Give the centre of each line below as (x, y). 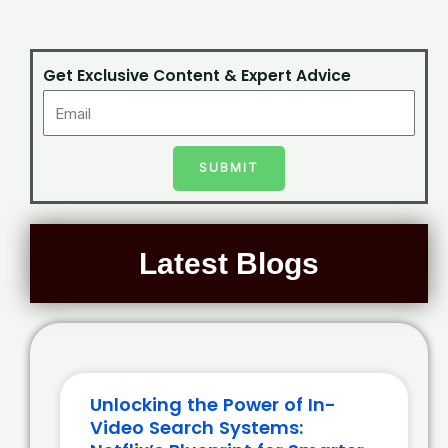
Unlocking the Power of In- (213, 404)
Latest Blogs (229, 263)
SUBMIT (229, 167)
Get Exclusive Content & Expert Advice (197, 76)
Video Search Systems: (196, 427)
